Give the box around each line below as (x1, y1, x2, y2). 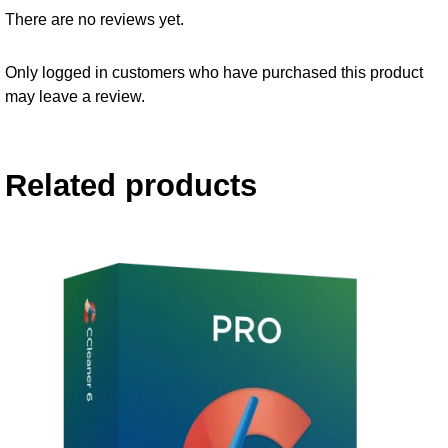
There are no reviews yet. (5, 10, 184, 29)
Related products (5, 168, 257, 204)
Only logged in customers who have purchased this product (5, 63, 423, 82)
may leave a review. (5, 87, 145, 106)
